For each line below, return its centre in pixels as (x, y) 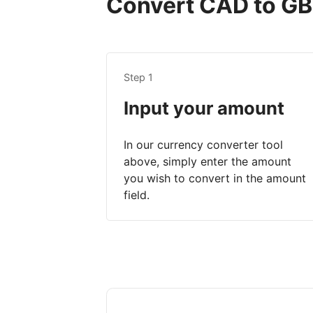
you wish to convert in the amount (215, 179)
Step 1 (138, 78)
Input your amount (204, 108)
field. (137, 195)
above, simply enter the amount (208, 162)
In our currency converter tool (203, 145)
